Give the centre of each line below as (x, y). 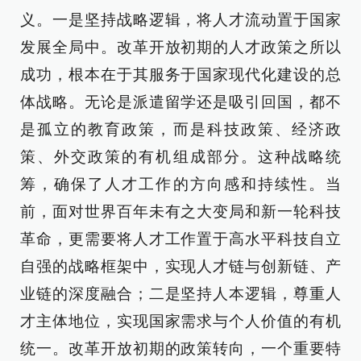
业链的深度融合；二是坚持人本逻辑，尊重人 (180, 294)
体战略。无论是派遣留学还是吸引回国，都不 (180, 102)
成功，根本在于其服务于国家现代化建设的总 (180, 75)
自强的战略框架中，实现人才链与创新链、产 (180, 266)
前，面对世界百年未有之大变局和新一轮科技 (180, 212)
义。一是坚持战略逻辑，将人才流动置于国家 (180, 20)
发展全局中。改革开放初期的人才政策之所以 (180, 47)
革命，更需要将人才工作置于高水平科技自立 (180, 239)
